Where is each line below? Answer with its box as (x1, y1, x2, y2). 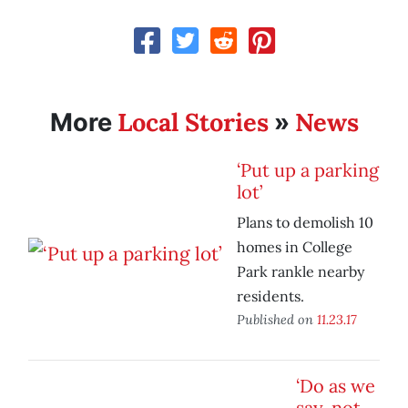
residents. (237, 287, 304, 306)
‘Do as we (296, 374, 375, 398)
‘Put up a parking (237, 158, 379, 182)
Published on (237, 311, 317, 329)
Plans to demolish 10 (237, 213, 373, 232)
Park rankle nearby (237, 262, 364, 281)
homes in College (237, 238, 352, 257)
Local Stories (117, 107, 269, 138)
